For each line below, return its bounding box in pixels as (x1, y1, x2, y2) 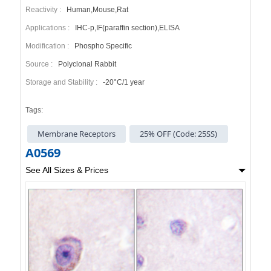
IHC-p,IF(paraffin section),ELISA (73, 23, 180, 32)
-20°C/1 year (100, 77, 145, 87)
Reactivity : (25, 5, 65, 14)
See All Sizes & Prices (25, 165, 108, 175)
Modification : (25, 41, 73, 50)
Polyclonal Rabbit (56, 59, 116, 68)
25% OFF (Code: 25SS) (134, 128, 223, 139)
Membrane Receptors (32, 128, 122, 139)
